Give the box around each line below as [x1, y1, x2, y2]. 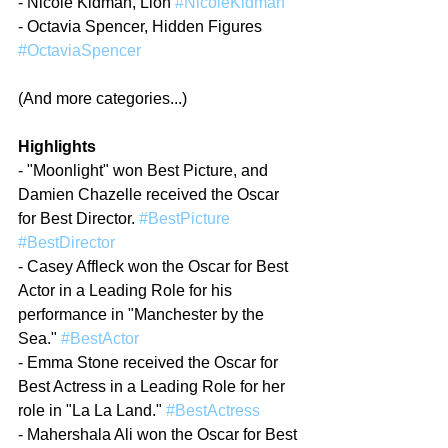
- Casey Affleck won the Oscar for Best [18, 258, 292, 275]
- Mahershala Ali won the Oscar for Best [18, 426, 301, 443]
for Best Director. [18, 210, 139, 227]
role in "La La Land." [18, 402, 166, 419]
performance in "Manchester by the [18, 306, 268, 323]
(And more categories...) [18, 90, 187, 107]
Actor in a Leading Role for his [18, 282, 236, 299]
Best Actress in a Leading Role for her [18, 378, 289, 395]
